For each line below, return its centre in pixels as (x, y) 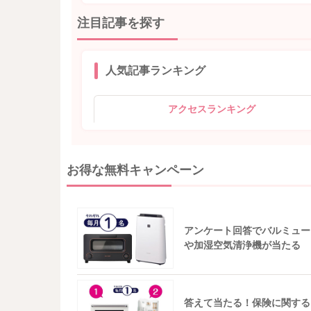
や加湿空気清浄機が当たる (243, 245)
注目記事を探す (120, 23)
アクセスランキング (211, 109)
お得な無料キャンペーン (135, 170)
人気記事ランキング (155, 71)
